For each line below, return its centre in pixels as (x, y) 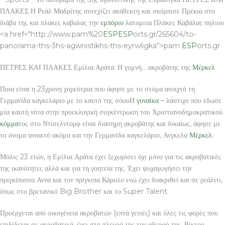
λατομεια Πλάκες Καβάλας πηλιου (174, 22)
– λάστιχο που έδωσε (190, 100)
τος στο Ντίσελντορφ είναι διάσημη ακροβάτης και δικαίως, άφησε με (120, 123)
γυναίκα (148, 100)
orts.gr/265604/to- (165, 34)
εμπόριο (112, 22)
